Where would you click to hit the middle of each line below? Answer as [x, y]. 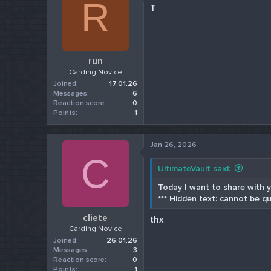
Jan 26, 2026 [174, 145]
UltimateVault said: [194, 169]
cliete [96, 217]
